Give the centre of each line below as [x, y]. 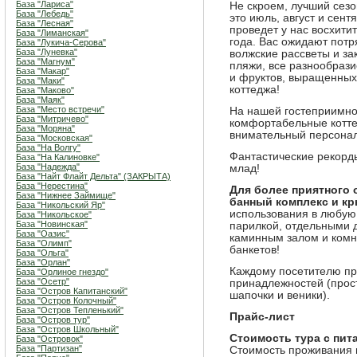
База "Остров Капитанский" [72, 291]
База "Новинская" [52, 224]
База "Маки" [40, 80]
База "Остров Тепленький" [70, 310]
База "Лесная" [45, 23]
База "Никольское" [54, 214]
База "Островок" [49, 339]
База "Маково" [45, 90]
